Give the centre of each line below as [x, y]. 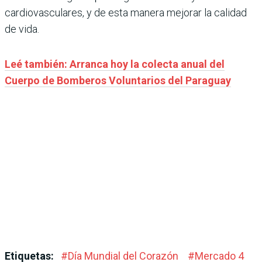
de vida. [22, 29]
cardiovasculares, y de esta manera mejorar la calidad [126, 12]
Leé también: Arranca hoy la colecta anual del [115, 64]
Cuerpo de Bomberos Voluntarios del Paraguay [118, 80]
